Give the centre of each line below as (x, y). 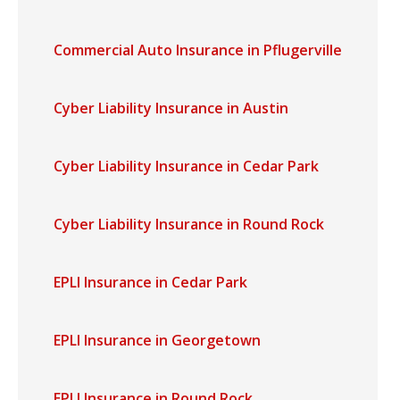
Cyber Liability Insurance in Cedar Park (186, 166)
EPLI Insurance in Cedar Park (150, 282)
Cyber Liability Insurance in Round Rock (189, 224)
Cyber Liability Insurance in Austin (171, 108)
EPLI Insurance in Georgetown (157, 340)
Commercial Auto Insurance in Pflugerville (198, 50)
